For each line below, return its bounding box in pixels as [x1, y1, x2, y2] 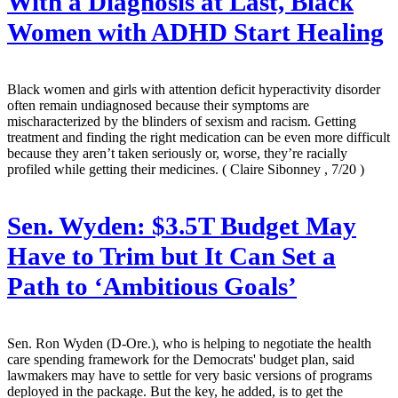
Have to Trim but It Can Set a [7, 243, 336, 271]
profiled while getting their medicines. [7, 162, 222, 178]
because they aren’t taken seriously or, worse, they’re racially [7, 146, 347, 162]
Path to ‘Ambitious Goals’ [7, 273, 297, 301]
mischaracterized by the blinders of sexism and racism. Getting [7, 114, 356, 130]
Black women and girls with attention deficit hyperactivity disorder [7, 82, 380, 98]
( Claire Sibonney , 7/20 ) [222, 162, 364, 178]
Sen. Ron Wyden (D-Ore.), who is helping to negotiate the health [7, 336, 371, 352]
